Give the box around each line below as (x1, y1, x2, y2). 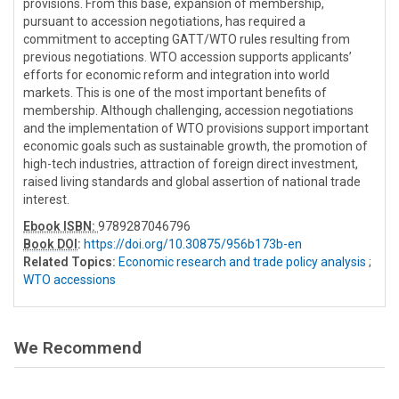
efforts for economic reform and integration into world (23, 68, 330, 83)
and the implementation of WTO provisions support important (23, 121, 369, 136)
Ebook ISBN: (23, 219, 98, 234)
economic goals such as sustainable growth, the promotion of (23, 139, 368, 154)
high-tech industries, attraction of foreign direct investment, (23, 157, 358, 172)
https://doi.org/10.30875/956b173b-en (84, 237, 302, 252)
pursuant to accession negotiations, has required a (23, 14, 305, 29)
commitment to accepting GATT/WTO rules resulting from (23, 32, 350, 47)
